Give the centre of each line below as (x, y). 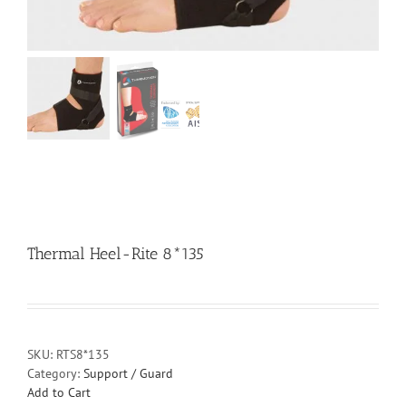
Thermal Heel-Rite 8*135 (116, 254)
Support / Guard (128, 374)
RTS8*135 (83, 355)
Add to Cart (59, 393)
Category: (55, 374)
